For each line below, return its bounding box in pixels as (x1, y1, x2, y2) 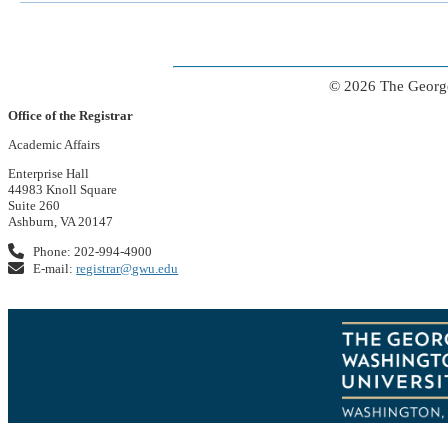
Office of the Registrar (8, 107, 133, 123)
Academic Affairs (8, 136, 100, 152)
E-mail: (30, 260, 77, 276)
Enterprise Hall (8, 165, 89, 181)
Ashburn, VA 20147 (8, 213, 113, 229)
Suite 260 (8, 197, 60, 213)
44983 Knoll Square (8, 181, 117, 197)
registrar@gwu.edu (76, 260, 179, 276)
